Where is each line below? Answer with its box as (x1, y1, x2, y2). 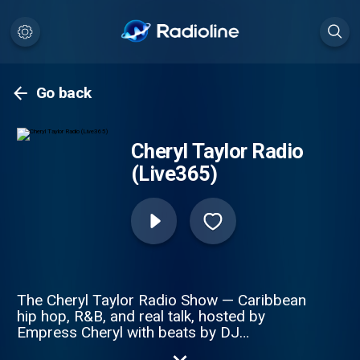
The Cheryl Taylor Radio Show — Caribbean (16, 290, 306, 309)
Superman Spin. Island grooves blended (16, 338, 283, 358)
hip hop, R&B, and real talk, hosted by (16, 306, 265, 325)
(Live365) (130, 162, 217, 186)
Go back (35, 84, 92, 103)
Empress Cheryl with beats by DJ (16, 322, 239, 342)
